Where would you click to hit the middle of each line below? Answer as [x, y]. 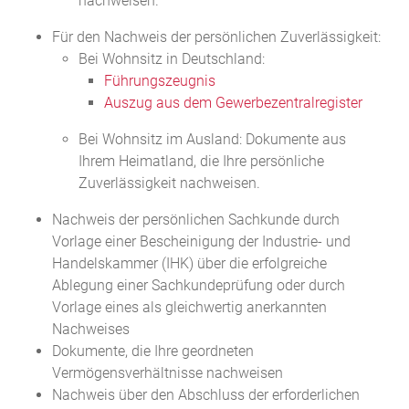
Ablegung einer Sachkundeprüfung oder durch [198, 286]
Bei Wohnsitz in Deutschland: [171, 59]
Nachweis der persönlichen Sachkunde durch [195, 220]
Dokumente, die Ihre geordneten [152, 351]
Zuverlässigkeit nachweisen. [169, 184]
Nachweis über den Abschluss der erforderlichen [205, 395]
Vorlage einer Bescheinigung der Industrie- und [201, 242]
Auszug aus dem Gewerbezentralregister [234, 103]
